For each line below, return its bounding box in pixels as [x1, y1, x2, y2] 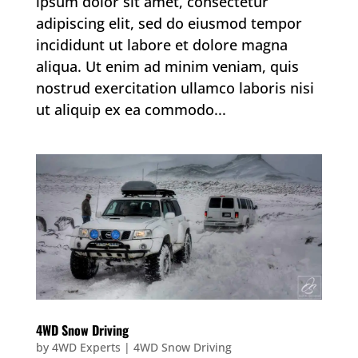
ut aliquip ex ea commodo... [35, 99, 226, 119]
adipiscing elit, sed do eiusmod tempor [35, 13, 302, 33]
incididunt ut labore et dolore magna [35, 34, 288, 54]
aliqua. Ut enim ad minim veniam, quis [35, 56, 299, 76]
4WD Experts [51, 339, 121, 355]
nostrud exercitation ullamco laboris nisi [35, 78, 314, 97]
